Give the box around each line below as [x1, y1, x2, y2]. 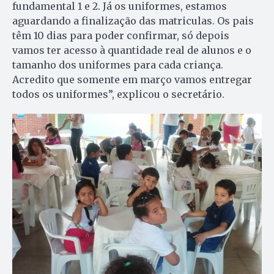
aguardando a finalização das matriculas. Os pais [12, 15, 254, 28]
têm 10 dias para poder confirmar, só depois [12, 29, 229, 42]
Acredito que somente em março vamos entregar [12, 73, 252, 86]
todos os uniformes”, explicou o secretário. [12, 88, 224, 101]
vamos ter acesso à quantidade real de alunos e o [12, 44, 251, 57]
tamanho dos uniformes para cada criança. [12, 59, 223, 72]
